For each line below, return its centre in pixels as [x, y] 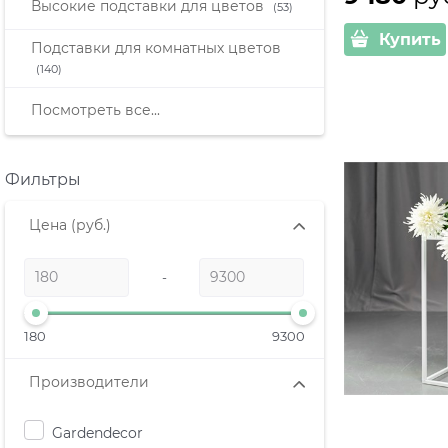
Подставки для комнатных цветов [156, 47]
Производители [89, 382]
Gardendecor [97, 432]
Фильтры [43, 180]
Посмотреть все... [95, 110]
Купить [409, 39]
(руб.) [91, 225]
